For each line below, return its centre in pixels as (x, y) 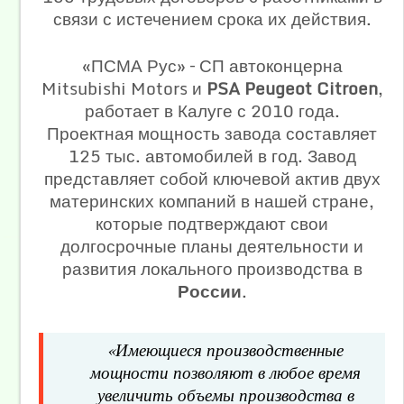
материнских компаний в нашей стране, (212, 201)
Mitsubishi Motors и (124, 88)
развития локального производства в (212, 268)
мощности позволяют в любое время (225, 372)
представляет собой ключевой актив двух (212, 178)
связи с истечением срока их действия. (212, 18)
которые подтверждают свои (212, 223)
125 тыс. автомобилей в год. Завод (212, 156)
